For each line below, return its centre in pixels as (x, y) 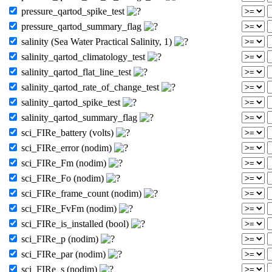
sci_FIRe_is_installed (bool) (75, 223)
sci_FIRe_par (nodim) (63, 254)
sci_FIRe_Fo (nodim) (63, 178)
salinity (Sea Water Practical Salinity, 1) (97, 41)
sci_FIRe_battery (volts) (67, 132)
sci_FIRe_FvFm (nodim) (69, 208)
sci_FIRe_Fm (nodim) (64, 163)
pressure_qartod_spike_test (73, 11)
